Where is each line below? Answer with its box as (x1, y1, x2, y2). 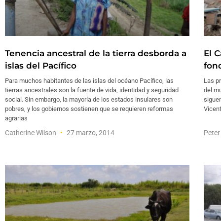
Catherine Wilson (5, 128, 58, 137)
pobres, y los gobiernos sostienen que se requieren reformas (5, 105, 173, 112)
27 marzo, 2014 (65, 128, 114, 137)
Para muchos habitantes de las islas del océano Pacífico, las (5, 76, 174, 84)
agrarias (5, 114, 28, 122)
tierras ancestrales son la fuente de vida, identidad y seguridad (5, 86, 179, 94)
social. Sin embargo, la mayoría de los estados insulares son (5, 95, 173, 103)
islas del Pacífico (5, 60, 76, 71)
